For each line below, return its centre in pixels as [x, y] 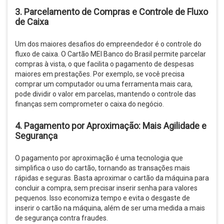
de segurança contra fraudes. [61, 218]
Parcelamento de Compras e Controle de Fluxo [116, 11]
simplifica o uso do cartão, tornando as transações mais [102, 168]
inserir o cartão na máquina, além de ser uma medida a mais [110, 208]
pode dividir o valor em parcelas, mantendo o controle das [105, 94]
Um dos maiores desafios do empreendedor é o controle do [108, 44]
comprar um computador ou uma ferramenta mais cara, [104, 84]
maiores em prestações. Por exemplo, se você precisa [100, 74]
